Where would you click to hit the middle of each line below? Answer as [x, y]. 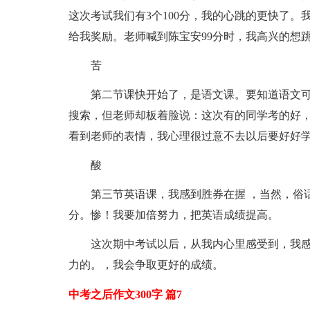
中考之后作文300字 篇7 [125, 294]
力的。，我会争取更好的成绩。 [146, 265]
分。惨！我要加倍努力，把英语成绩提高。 [173, 215]
